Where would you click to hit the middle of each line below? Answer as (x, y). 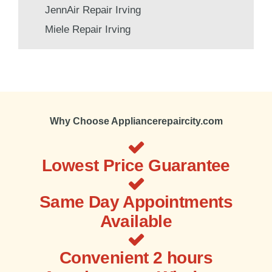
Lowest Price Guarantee (136, 165)
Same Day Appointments (136, 202)
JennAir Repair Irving (93, 10)
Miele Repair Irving (88, 29)
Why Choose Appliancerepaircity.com (136, 121)
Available (136, 221)
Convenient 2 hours (136, 257)
